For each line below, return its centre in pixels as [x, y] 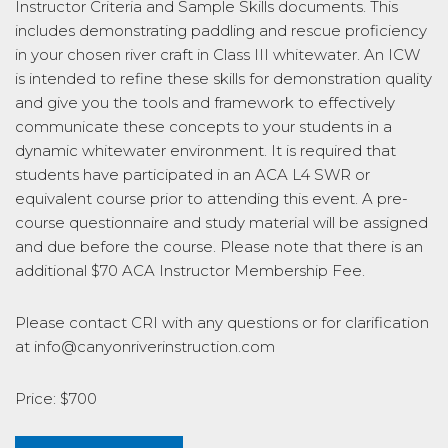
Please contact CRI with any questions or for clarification [222, 322]
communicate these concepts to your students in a [203, 126]
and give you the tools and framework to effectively [205, 102]
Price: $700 [56, 398]
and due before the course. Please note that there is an [219, 246]
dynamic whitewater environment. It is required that [205, 150]
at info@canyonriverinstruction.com [145, 346]
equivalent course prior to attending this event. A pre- [211, 198]
